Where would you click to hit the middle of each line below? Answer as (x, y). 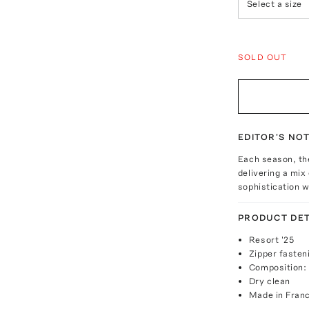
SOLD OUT (262, 57)
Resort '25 (271, 239)
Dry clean (269, 281)
